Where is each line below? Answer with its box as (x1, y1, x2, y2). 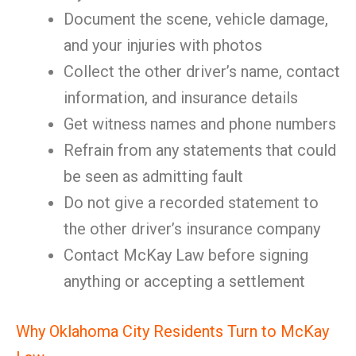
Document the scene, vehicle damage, (64, 10, 328, 29)
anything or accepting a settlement (64, 272, 305, 291)
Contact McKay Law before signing (64, 246, 308, 265)
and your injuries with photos (64, 36, 262, 55)
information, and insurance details (64, 88, 298, 107)
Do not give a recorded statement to (64, 193, 319, 212)
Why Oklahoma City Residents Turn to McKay (16, 322, 329, 341)
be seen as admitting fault (64, 167, 243, 186)
